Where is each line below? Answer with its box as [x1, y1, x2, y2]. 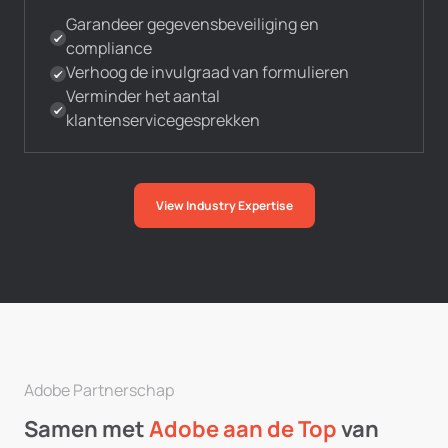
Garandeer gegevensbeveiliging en [66, 13, 319, 35]
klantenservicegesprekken [66, 109, 260, 131]
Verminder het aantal [66, 85, 220, 107]
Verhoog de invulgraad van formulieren [66, 61, 349, 83]
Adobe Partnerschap [24, 379, 174, 401]
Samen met [24, 414, 149, 444]
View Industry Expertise [155, 197, 293, 214]
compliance [66, 37, 152, 59]
